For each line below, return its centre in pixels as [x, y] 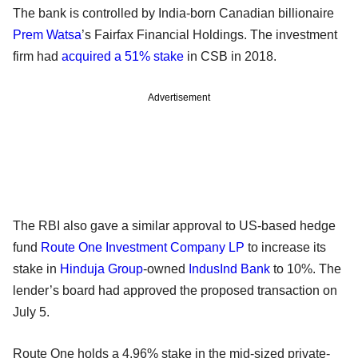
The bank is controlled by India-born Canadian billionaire [173, 13]
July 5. [31, 312]
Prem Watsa [47, 34]
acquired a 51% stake [123, 56]
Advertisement [179, 97]
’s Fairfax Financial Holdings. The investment [209, 34]
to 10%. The [306, 268]
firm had [37, 56]
